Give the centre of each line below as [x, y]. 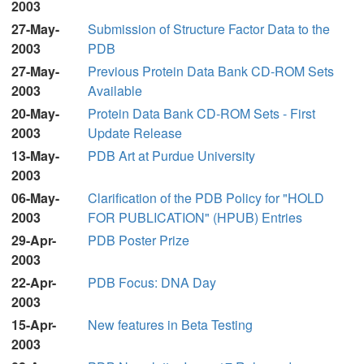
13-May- [35, 156]
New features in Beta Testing [170, 325]
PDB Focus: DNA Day [152, 282]
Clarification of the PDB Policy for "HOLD [206, 198]
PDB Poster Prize [139, 240]
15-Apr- [34, 325]
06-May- [35, 198]
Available [115, 91]
